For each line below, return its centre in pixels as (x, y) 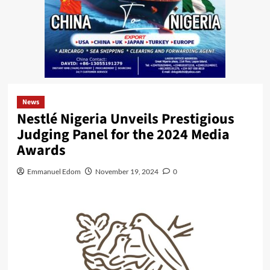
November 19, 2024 (127, 171)
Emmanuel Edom (54, 171)
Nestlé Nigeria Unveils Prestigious (125, 119)
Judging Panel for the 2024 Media (123, 134)
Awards (41, 150)
